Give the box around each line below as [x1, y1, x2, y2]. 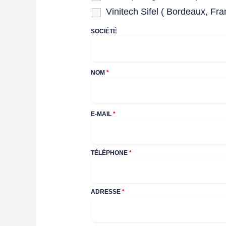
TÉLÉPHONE [91, 149, 130, 157]
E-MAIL [91, 110, 114, 118]
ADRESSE [91, 188, 123, 196]
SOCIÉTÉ [91, 28, 118, 35]
